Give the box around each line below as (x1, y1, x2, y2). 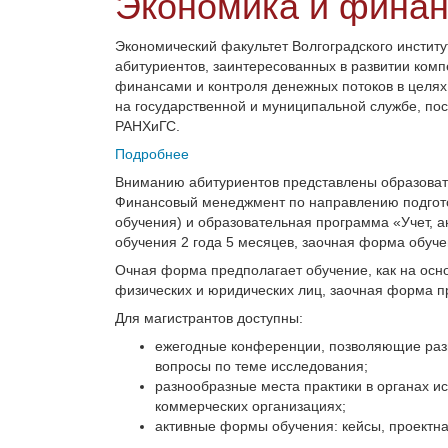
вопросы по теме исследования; (155, 357, 368, 374)
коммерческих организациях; (155, 397, 346, 414)
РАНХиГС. (115, 117, 180, 134)
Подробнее (115, 145, 189, 162)
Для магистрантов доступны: (115, 309, 303, 326)
